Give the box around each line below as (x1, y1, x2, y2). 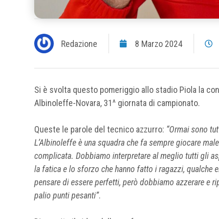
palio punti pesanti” (34, 190, 99, 201)
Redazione (61, 38, 97, 49)
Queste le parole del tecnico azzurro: (34, 124, 166, 135)
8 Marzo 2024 (135, 38, 182, 49)
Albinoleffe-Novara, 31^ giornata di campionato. (34, 98, 200, 109)
